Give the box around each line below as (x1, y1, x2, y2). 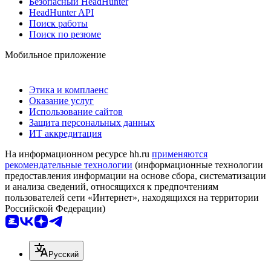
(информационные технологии (132, 159, 263, 170)
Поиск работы (29, 18, 88, 28)
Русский (48, 249, 79, 259)
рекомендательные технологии (5, 159, 132, 170)
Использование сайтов (29, 106, 123, 117)
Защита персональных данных (29, 117, 155, 128)
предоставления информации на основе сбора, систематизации (5, 170, 266, 181)
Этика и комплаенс (29, 84, 108, 95)
